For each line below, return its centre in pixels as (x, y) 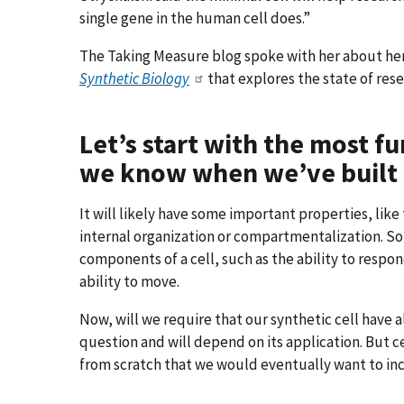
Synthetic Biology (134, 78)
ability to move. (129, 282)
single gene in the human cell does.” (195, 18)
